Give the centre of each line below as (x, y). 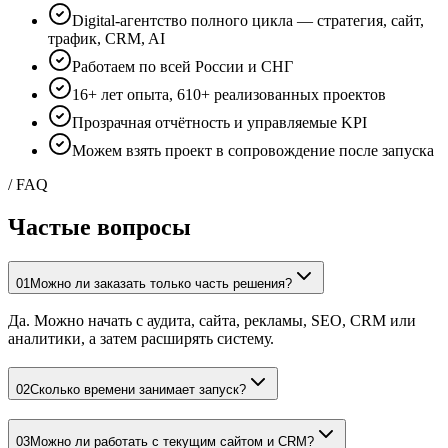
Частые (52, 226)
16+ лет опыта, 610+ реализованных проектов (229, 94)
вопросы (144, 226)
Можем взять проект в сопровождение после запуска (253, 150)
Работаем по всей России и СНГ (182, 66)
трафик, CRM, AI (106, 38)
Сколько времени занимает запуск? (138, 389)
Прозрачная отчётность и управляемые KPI (219, 122)
